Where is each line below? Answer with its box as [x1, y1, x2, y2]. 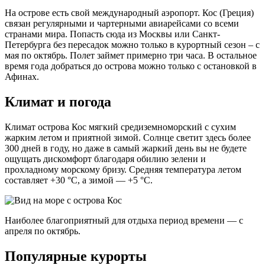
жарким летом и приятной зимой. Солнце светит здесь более [5, 132, 251, 143]
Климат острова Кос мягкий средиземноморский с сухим [5, 121, 236, 132]
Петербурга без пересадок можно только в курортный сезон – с [5, 40, 260, 50]
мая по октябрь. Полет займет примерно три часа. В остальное [5, 50, 257, 61]
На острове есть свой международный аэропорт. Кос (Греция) [5, 8, 254, 18]
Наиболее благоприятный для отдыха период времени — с [5, 215, 243, 225]
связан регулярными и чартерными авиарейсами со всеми [5, 18, 239, 29]
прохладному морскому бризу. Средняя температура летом [5, 164, 241, 174]
